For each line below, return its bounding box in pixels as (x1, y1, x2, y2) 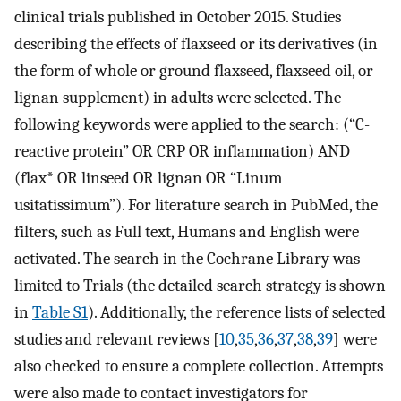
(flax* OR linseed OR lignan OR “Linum (14, 167, 282, 188)
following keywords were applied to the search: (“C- (14, 114, 370, 134)
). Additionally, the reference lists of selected (88, 302, 386, 322)
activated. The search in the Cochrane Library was (14, 248, 360, 269)
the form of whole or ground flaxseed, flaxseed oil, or (14, 60, 373, 81)
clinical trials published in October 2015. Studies (14, 6, 341, 27)
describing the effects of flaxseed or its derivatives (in (14, 33, 378, 54)
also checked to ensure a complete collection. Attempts (14, 355, 383, 376)
